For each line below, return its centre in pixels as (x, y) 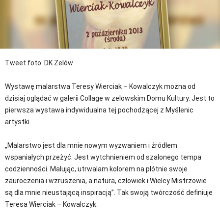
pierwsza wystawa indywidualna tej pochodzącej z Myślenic (99, 110)
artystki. (18, 122)
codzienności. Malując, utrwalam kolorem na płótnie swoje (96, 169)
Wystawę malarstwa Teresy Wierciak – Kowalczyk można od (100, 86)
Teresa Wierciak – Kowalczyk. (51, 204)
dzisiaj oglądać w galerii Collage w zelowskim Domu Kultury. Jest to (110, 98)
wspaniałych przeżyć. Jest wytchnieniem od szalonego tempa (103, 157)
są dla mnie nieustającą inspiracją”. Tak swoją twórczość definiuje (109, 192)
